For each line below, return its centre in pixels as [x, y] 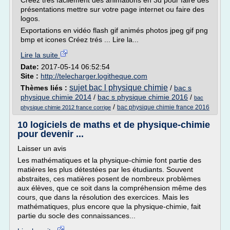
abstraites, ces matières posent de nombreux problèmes [109, 179]
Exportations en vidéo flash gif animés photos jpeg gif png [114, 30]
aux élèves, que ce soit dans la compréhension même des [112, 188]
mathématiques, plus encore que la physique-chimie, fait [109, 206]
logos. [30, 18]
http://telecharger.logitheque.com [94, 76]
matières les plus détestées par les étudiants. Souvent [105, 169]
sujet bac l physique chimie [119, 88]
